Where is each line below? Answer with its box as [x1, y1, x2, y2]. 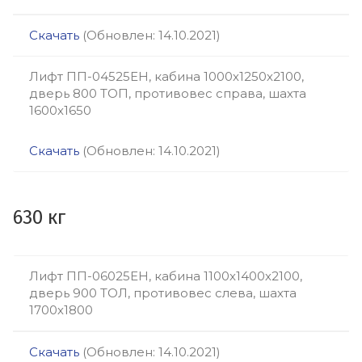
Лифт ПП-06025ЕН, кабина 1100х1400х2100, [29, 268, 302, 284]
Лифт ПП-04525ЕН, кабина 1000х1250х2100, [29, 69, 304, 84]
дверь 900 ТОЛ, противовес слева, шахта [29, 285, 297, 301]
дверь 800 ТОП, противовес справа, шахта [29, 86, 306, 101]
